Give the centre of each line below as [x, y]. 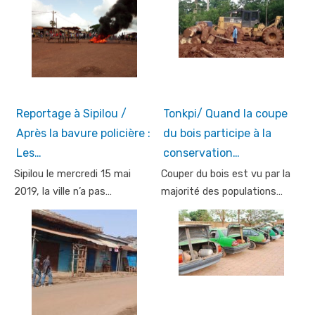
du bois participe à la [217, 133]
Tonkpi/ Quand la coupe [225, 113]
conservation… [201, 153]
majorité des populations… [222, 191]
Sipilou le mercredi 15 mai [72, 174]
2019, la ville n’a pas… [63, 191]
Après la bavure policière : [83, 133]
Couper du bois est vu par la [226, 174]
